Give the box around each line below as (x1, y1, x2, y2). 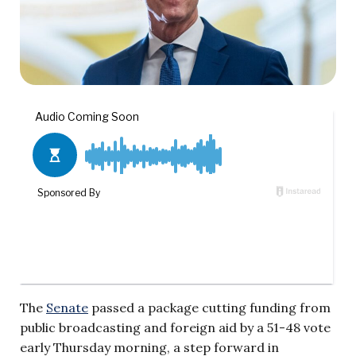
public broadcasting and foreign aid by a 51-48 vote (20, 319, 331, 335)
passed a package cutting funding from (88, 299, 331, 315)
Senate (46, 299, 88, 315)
